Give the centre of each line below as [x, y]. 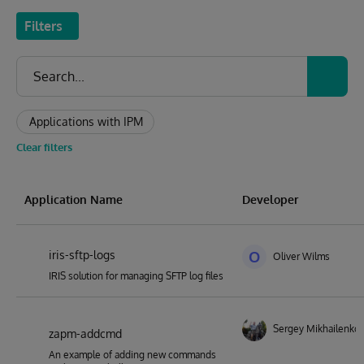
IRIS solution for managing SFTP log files [136, 276]
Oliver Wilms [301, 256]
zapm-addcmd [85, 334]
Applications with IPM [86, 121]
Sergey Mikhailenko [316, 329]
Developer [270, 199]
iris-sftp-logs [82, 255]
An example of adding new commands [132, 355]
